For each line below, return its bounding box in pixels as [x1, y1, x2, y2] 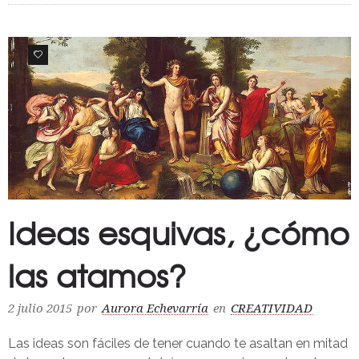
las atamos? [8, 252, 186, 298]
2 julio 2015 [8, 301, 72, 317]
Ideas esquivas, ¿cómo [8, 210, 349, 256]
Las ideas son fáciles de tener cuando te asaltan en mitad [8, 336, 348, 352]
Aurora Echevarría [102, 301, 208, 317]
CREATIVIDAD [231, 301, 313, 317]
